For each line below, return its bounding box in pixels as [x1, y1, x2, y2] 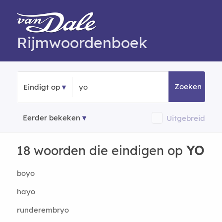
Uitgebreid [166, 113, 206, 123]
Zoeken [174, 82, 202, 91]
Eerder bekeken [22, 113, 80, 122]
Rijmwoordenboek [16, 33, 147, 52]
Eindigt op [23, 82, 60, 92]
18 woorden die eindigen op [16, 143, 186, 158]
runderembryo [16, 205, 69, 215]
